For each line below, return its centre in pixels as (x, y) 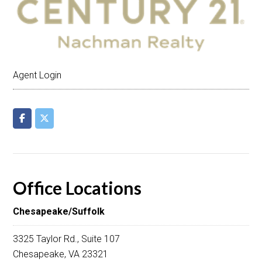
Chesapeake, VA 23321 (61, 254)
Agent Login (37, 75)
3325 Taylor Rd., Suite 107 (67, 239)
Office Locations (77, 187)
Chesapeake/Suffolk (59, 211)
